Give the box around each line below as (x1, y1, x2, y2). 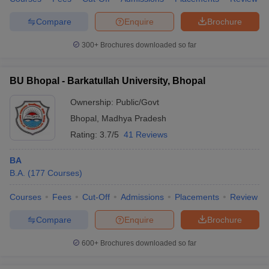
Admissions (121, 192, 164, 202)
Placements (175, 192, 219, 202)
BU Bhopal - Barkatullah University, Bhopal (10, 76, 205, 86)
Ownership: (70, 97, 116, 107)
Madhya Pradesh (101, 113, 166, 123)
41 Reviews (124, 130, 168, 139)
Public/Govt (116, 97, 159, 107)
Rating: (70, 130, 100, 139)
